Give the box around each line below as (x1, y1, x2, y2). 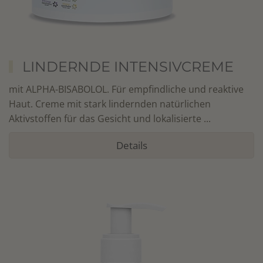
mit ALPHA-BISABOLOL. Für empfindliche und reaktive (9, 83, 244, 96)
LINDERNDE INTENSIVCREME (22, 58, 234, 75)
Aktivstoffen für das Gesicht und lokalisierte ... (9, 112, 211, 125)
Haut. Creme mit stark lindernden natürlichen (9, 97, 211, 110)
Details (116, 139, 147, 152)
